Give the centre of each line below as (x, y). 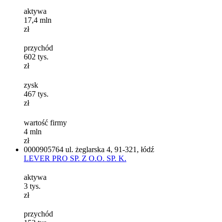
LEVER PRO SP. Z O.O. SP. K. (75, 158)
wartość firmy (45, 122)
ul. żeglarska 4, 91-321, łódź (110, 149)
